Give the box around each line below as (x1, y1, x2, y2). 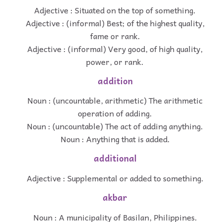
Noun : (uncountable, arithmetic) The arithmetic (27, 94, 203, 107)
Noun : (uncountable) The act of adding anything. (27, 119, 203, 133)
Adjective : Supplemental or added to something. (26, 171, 204, 184)
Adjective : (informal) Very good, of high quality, (27, 42, 203, 55)
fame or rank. (90, 29, 140, 42)
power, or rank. (86, 55, 144, 68)
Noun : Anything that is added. (60, 132, 170, 146)
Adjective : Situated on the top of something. (34, 3, 196, 16)
